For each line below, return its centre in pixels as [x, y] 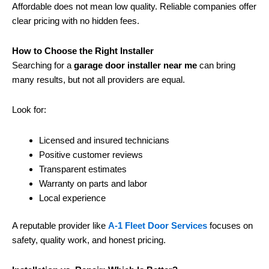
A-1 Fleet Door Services [158, 226]
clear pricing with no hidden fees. [76, 20]
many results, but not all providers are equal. [98, 80]
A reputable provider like [60, 226]
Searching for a [43, 65]
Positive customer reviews [91, 154]
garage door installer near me [135, 65]
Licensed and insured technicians [104, 140]
